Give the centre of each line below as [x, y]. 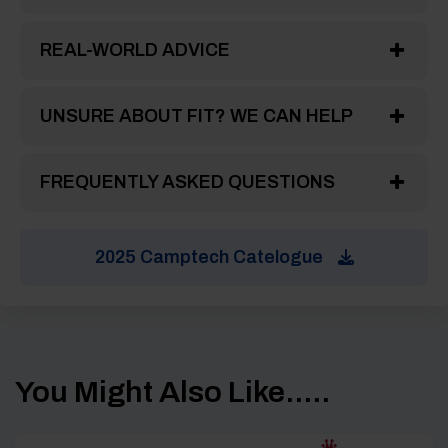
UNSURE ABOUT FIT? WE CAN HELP [196, 116]
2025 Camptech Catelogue [208, 257]
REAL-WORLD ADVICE [135, 50]
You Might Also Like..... [172, 392]
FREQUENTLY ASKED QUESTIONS [187, 182]
